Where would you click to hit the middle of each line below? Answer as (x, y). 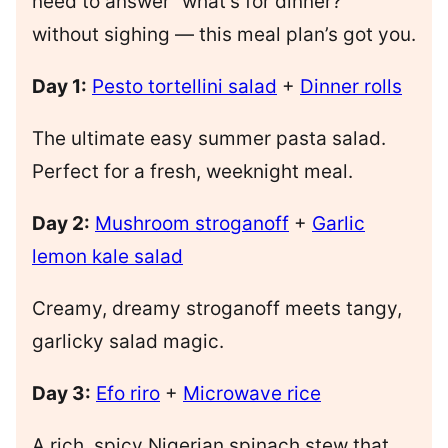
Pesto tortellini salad (184, 87)
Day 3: (61, 394)
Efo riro (128, 394)
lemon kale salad (107, 257)
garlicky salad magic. (128, 342)
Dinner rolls (351, 87)
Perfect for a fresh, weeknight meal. (192, 172)
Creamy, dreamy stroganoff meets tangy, (217, 309)
